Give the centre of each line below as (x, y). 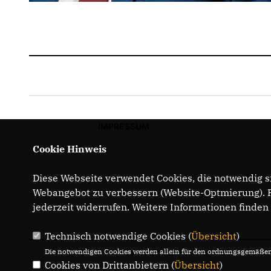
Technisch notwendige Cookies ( (118, 236)
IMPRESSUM (123, 126)
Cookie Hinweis (69, 149)
